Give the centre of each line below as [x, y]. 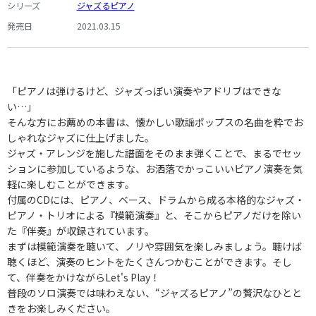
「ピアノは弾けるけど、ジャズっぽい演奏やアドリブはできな [144, 91]
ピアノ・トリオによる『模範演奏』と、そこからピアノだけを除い [154, 215]
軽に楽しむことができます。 [71, 184]
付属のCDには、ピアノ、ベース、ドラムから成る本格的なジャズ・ [156, 200]
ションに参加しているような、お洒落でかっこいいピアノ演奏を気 [155, 169]
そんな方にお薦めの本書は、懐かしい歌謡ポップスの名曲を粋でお [155, 122]
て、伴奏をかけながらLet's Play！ [84, 277]
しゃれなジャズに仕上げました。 [81, 138]
